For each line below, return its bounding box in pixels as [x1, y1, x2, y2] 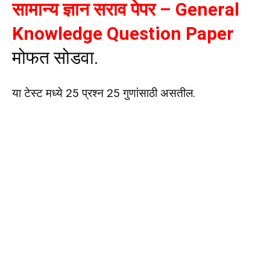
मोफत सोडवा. [12, 47, 98, 69]
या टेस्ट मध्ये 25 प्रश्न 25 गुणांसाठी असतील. [12, 86, 195, 101]
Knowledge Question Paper [12, 23, 234, 45]
